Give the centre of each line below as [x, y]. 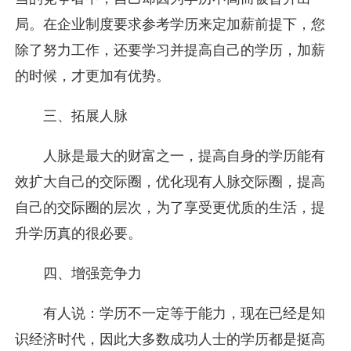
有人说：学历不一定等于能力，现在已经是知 [184, 313]
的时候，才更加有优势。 [93, 76]
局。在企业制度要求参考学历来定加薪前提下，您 [170, 25]
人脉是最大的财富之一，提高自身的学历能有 [184, 156]
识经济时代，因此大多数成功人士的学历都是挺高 [170, 339]
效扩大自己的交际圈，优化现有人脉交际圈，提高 [170, 182]
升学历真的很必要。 [79, 234]
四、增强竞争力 [92, 274]
